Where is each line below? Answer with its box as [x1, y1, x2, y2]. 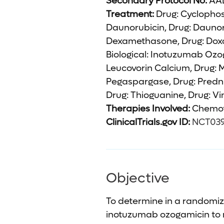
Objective [106, 169, 169, 187]
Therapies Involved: [106, 103, 190, 114]
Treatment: [106, 8, 154, 20]
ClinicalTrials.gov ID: [106, 116, 192, 128]
